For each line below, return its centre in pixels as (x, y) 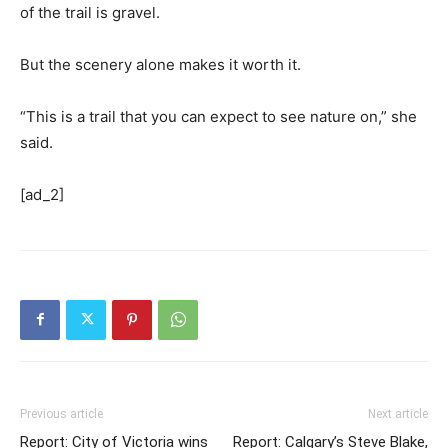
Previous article (61, 413)
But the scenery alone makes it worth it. (160, 64)
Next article (398, 413)
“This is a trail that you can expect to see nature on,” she (218, 116)
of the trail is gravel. (90, 12)
